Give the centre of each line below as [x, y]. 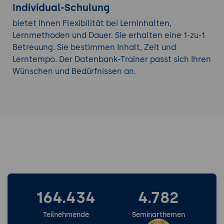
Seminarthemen [158, 214]
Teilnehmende [66, 214]
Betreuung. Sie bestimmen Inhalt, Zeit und [94, 47]
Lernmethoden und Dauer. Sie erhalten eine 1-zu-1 [108, 35]
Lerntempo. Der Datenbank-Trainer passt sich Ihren [111, 59]
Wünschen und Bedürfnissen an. [74, 71]
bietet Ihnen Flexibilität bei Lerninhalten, [92, 23]
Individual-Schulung [61, 7]
